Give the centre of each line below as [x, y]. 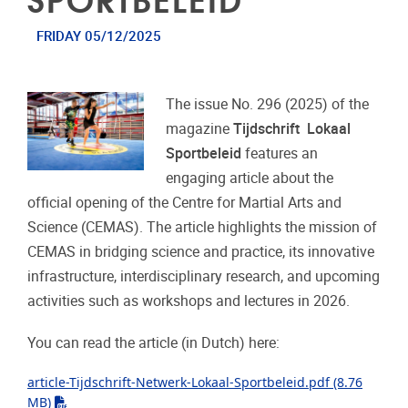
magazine [200, 129]
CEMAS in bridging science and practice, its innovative [201, 252]
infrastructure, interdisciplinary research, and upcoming [204, 277]
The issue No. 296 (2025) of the [268, 105]
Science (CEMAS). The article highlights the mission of [202, 228]
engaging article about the [250, 178]
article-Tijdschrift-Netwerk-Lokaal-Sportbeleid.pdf [178, 382]
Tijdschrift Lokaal [292, 129]
